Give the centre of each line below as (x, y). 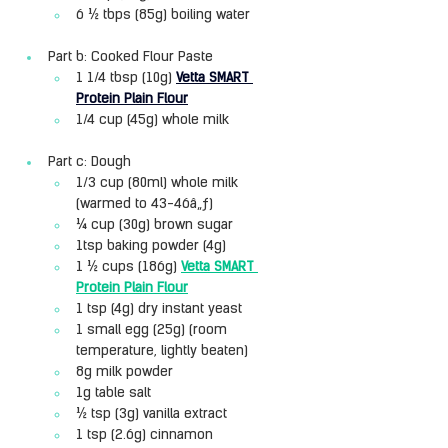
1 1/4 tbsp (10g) (126, 78)
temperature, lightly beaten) (162, 351)
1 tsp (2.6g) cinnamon (144, 435)
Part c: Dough (89, 162)
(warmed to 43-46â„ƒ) (144, 204)
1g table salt (113, 393)
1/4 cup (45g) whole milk (152, 120)
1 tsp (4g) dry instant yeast (159, 309)
